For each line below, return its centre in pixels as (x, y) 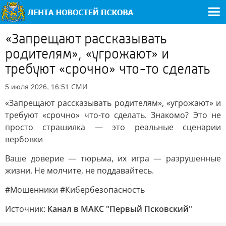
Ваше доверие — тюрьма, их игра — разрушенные (113, 158)
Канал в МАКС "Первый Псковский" (120, 209)
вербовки (24, 139)
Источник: (26, 209)
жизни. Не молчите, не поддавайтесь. (79, 171)
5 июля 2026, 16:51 (37, 87)
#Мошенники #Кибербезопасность (75, 190)
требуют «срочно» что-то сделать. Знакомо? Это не (113, 115)
